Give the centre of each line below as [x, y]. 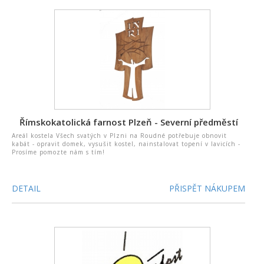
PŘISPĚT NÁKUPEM [207, 188]
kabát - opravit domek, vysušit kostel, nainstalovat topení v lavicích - [126, 144]
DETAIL [26, 188]
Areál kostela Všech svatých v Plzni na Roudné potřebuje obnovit [119, 136]
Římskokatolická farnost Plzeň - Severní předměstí [128, 122]
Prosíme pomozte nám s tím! [58, 152]
